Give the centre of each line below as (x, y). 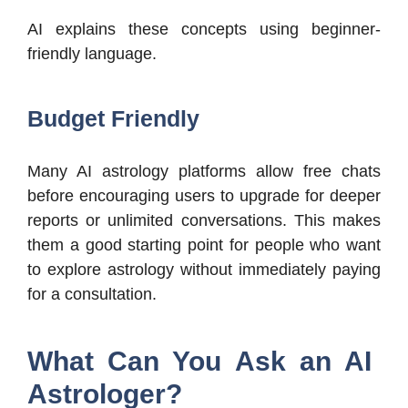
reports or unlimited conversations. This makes (204, 221)
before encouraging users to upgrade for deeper (204, 196)
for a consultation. (92, 295)
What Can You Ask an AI (199, 362)
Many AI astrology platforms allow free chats (204, 172)
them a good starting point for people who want (204, 245)
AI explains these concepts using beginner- (204, 30)
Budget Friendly (113, 119)
